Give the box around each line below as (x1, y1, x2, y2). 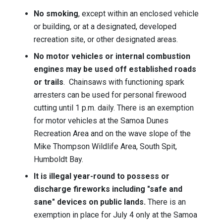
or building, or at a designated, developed (34, 22, 176, 32)
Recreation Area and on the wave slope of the (34, 129, 191, 139)
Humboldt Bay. (34, 155, 83, 165)
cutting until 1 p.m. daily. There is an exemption (34, 103, 194, 113)
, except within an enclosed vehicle (78, 9, 199, 19)
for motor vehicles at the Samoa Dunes (34, 116, 168, 126)
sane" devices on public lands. (34, 197, 146, 207)
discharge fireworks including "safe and (34, 184, 182, 194)
